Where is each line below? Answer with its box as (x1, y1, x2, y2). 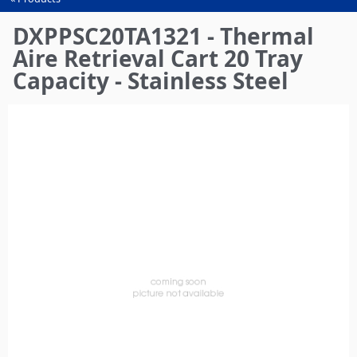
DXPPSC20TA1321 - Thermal (13, 21, 314, 52)
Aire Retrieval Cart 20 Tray (13, 43, 303, 74)
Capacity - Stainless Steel (13, 65, 288, 96)
